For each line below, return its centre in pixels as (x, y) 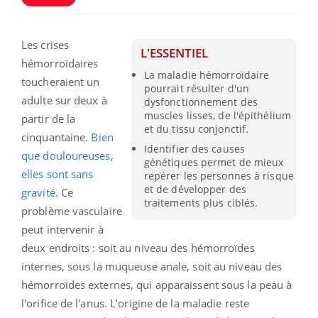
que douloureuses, (67, 156)
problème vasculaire (72, 211)
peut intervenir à (62, 230)
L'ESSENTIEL (175, 53)
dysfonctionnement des (201, 102)
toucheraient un (61, 82)
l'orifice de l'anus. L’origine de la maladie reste (136, 303)
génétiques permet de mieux (214, 163)
